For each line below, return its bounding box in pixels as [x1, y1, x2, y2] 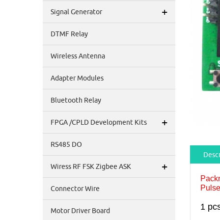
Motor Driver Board [51, 207, 110, 215]
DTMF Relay [51, 30, 88, 38]
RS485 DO [51, 140, 82, 148]
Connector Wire [51, 185, 100, 192]
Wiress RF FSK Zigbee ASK [51, 163, 131, 170]
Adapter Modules [51, 74, 104, 82]
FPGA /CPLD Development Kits [51, 118, 147, 126]
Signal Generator [51, 8, 102, 16]
